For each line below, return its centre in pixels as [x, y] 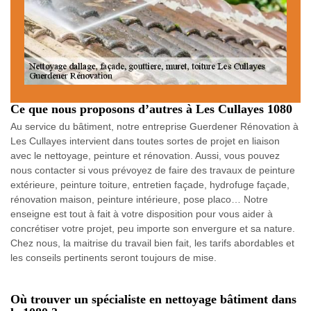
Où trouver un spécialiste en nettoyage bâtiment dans [153, 299]
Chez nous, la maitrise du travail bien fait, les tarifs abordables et [152, 243]
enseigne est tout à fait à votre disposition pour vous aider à [142, 213]
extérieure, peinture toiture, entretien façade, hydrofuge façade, [150, 184]
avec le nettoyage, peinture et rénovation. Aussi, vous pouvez [145, 155]
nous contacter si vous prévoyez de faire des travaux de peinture [153, 170]
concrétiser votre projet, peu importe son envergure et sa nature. [153, 228]
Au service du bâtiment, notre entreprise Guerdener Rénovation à [154, 126]
